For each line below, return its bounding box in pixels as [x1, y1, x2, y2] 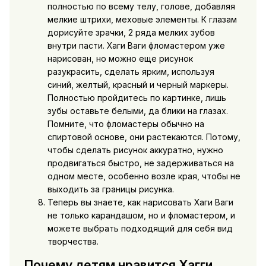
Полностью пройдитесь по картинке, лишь [47, 93, 226, 103]
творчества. [47, 236, 99, 247]
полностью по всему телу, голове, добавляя [47, 1, 235, 12]
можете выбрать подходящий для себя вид [47, 223, 233, 234]
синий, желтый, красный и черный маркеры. [47, 80, 229, 90]
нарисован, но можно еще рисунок [47, 53, 193, 64]
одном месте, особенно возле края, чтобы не [47, 171, 240, 182]
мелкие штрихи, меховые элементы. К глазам [47, 14, 237, 25]
